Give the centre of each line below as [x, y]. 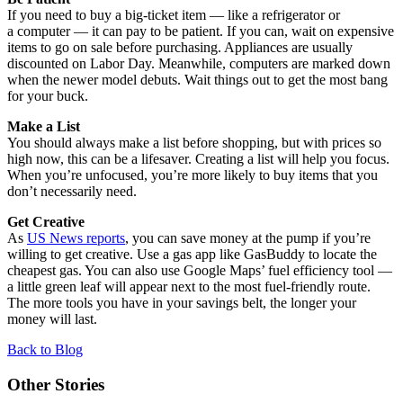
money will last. [52, 319]
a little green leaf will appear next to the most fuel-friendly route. [189, 287]
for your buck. [48, 96]
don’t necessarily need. [72, 192]
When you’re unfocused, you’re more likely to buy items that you [193, 175]
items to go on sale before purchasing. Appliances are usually [180, 48]
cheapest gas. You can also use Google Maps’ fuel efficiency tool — [200, 271]
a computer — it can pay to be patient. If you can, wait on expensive [201, 31]
